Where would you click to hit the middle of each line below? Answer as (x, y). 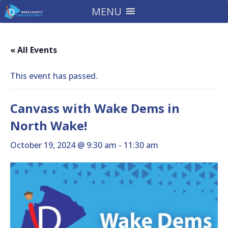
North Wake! (49, 125)
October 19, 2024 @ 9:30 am (63, 145)
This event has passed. (54, 76)
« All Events (34, 50)
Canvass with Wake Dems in (95, 108)
